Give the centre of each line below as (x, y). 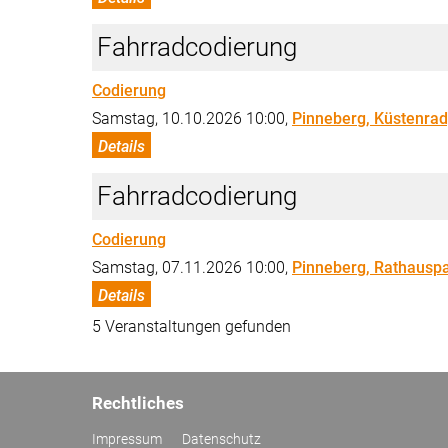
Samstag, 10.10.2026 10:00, (192, 118)
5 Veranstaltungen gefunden (191, 326)
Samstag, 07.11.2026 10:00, (192, 267)
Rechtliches (138, 403)
